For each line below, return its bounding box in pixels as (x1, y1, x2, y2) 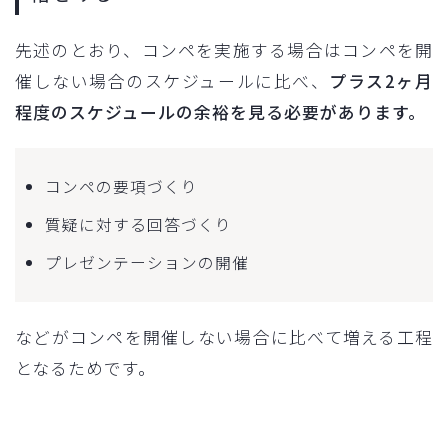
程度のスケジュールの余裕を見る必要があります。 (15, 99, 426, 124)
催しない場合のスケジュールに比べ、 (15, 68, 330, 93)
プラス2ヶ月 (329, 68, 434, 93)
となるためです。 (15, 355, 156, 380)
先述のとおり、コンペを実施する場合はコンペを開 (15, 37, 433, 62)
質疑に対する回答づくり (45, 212, 232, 236)
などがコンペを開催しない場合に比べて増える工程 (15, 324, 433, 349)
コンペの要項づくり (45, 174, 198, 198)
